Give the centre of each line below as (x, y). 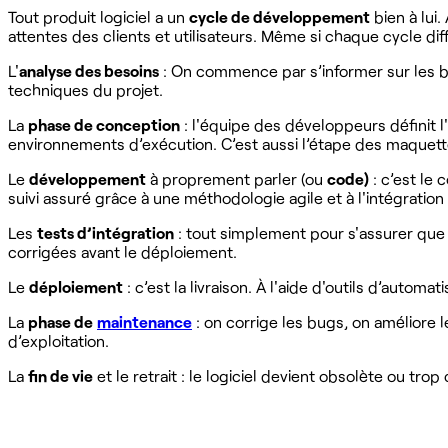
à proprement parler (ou (236, 178)
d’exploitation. (58, 340)
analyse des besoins (89, 70)
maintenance (144, 321)
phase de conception (104, 124)
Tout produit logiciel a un (98, 16)
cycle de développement (279, 16)
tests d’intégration (105, 232)
